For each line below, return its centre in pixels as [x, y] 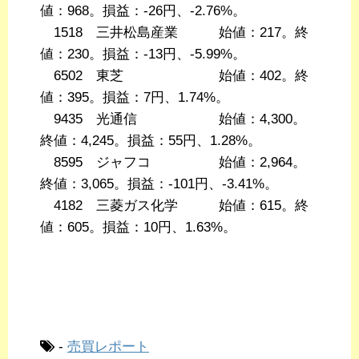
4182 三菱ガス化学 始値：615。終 [174, 206]
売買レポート [108, 347]
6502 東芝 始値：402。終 [174, 76]
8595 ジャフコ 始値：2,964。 [173, 163]
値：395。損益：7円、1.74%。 [135, 98]
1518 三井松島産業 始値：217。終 [174, 33]
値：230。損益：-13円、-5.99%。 [143, 54]
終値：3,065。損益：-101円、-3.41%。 [159, 184]
